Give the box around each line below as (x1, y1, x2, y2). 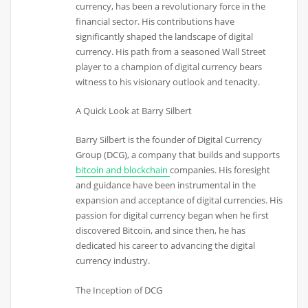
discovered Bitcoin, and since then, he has (76, 224, 246, 237)
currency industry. (76, 254, 151, 267)
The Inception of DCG (76, 283, 163, 296)
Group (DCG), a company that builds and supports (76, 148, 280, 162)
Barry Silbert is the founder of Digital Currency (76, 133, 263, 146)
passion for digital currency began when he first (76, 209, 269, 222)
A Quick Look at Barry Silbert (76, 104, 192, 118)
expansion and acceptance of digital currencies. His (76, 194, 283, 207)
